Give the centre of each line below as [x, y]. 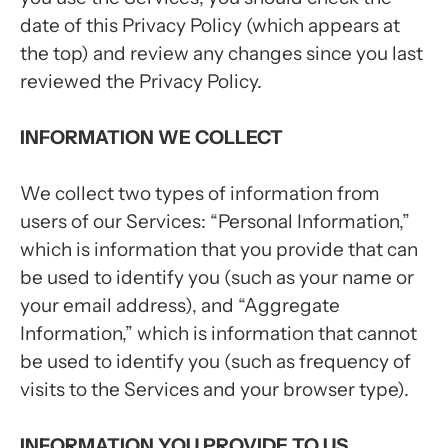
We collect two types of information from [200, 193]
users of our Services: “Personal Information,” [215, 221]
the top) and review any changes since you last [221, 53]
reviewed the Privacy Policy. [141, 81]
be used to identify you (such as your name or [217, 277]
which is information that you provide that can [219, 249]
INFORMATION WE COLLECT [151, 137]
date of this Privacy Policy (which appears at [210, 25]
